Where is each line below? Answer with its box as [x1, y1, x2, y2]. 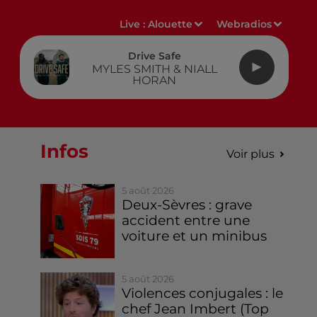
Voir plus [226, 147, 275, 161]
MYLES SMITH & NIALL [91, 62, 217, 76]
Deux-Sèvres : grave [122, 197, 253, 213]
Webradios [217, 18, 272, 30]
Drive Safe [127, 49, 181, 62]
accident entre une [122, 212, 250, 229]
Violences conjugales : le [122, 285, 284, 302]
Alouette [148, 18, 193, 30]
